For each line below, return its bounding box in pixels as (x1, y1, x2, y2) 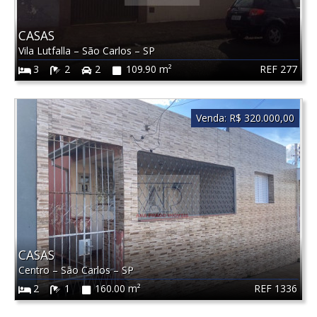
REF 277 (260, 62, 297, 76)
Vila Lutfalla (18, 44, 74, 58)
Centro (18, 263, 52, 277)
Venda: (195, 111, 226, 125)
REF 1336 (254, 281, 297, 295)
